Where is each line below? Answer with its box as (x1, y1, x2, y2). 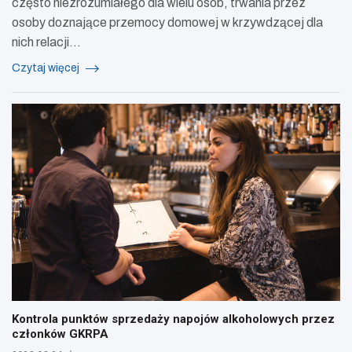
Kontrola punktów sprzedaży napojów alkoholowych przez (12, 312, 335, 327)
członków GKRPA (12, 327, 108, 342)
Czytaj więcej (12, 62, 82, 75)
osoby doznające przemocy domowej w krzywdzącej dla (12, 16, 323, 30)
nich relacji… (12, 35, 81, 49)
